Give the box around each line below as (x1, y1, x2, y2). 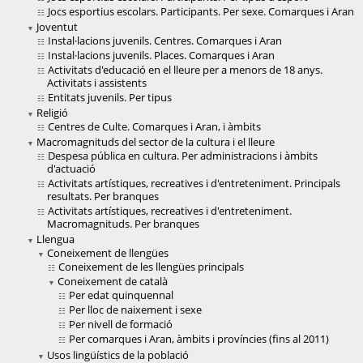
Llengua (36, 232, 75, 247)
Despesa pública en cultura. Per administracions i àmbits (48, 148, 318, 164)
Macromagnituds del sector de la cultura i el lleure (36, 135, 275, 150)
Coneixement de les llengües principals (58, 259, 244, 275)
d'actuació (47, 161, 96, 177)
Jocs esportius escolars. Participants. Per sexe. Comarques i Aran (48, 4, 354, 19)
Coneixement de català (58, 274, 168, 289)
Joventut (36, 19, 78, 35)
